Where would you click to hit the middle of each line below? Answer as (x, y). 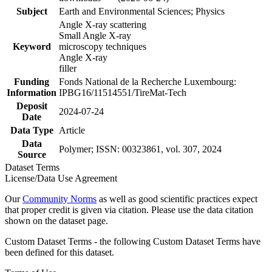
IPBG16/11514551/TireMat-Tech (123, 92)
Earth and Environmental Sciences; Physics (142, 11)
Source (32, 154)
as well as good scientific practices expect (177, 199)
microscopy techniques (103, 46)
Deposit (32, 106)
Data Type (32, 130)
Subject (32, 11)
